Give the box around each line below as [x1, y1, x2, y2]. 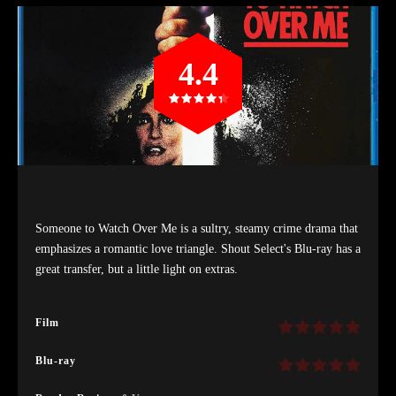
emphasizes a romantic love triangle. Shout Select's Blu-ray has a [35, 241, 361, 255]
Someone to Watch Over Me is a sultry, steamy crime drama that [35, 221, 358, 235]
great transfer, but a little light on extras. [35, 262, 238, 276]
